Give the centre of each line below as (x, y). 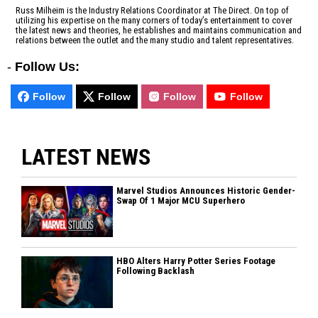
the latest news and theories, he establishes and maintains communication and (159, 30)
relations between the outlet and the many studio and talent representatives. (155, 40)
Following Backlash (156, 271)
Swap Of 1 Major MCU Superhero (181, 200)
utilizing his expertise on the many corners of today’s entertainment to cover (154, 20)
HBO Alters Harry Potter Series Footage (196, 261)
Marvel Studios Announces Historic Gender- (206, 190)
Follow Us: (47, 66)
